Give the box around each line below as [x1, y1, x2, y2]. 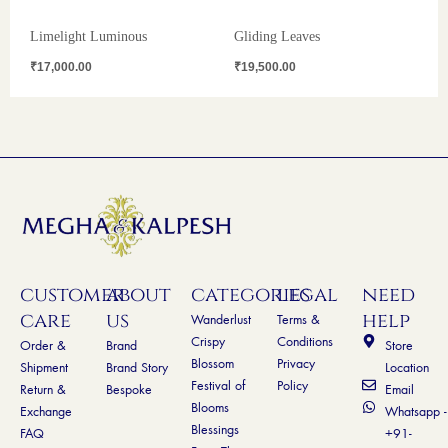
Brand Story [105, 357, 168, 376]
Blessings [191, 419, 240, 438]
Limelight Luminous [30, 29, 147, 45]
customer [20, 280, 125, 308]
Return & [20, 379, 66, 398]
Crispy [191, 331, 226, 350]
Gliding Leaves [234, 29, 320, 45]
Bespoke [105, 379, 152, 398]
